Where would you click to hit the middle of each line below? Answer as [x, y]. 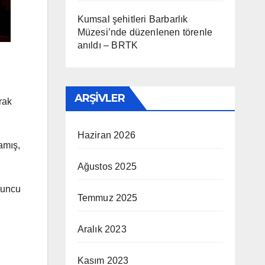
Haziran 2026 [106, 135]
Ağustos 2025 [107, 167]
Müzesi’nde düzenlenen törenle [145, 32]
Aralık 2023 [102, 229]
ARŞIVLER [100, 98]
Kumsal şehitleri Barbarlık [132, 19]
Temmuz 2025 [107, 198]
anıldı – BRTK [108, 45]
